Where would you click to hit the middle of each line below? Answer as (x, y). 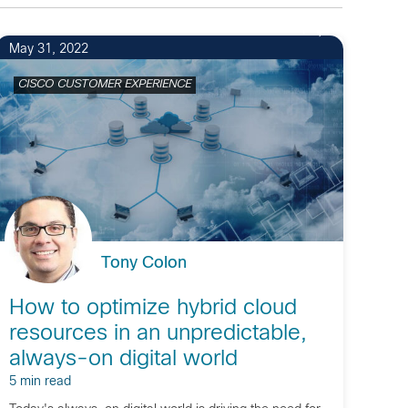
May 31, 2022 (48, 50)
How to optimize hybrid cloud (153, 309)
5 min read (40, 382)
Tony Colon (143, 264)
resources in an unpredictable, (158, 334)
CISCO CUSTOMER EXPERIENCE (104, 85)
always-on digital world (123, 360)
